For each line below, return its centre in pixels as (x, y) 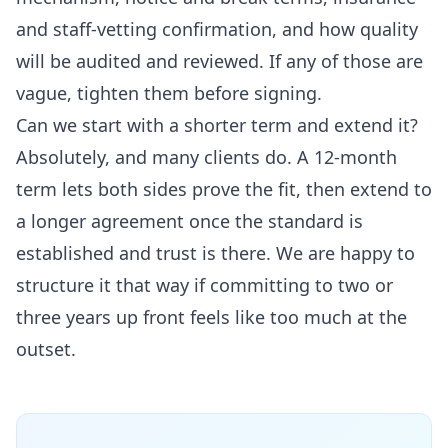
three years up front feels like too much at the (211, 317)
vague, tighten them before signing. (169, 93)
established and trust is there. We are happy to (215, 253)
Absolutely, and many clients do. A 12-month (206, 157)
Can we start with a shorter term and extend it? (217, 125)
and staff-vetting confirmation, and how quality (217, 29)
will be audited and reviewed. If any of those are (219, 61)
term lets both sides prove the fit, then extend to (224, 189)
